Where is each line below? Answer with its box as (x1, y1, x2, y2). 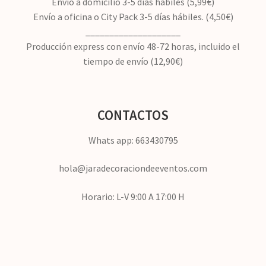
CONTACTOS (97, 106, 169, 123)
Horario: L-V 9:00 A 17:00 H (81, 191, 185, 203)
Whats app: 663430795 (88, 134, 178, 146)
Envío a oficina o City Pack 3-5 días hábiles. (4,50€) (33, 11, 233, 23)
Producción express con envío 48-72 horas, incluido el (26, 40, 240, 53)
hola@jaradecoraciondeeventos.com (59, 162, 207, 175)
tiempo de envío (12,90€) (83, 55, 183, 68)
